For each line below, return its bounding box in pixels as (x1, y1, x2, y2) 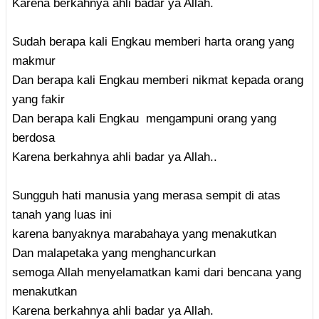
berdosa (12, 130, 55, 145)
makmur (12, 53, 56, 68)
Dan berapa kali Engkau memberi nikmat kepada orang (12, 73, 303, 87)
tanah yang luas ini (12, 207, 112, 221)
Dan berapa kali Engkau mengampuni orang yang (12, 111, 276, 125)
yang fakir (12, 92, 65, 106)
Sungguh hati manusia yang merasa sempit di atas (12, 188, 281, 202)
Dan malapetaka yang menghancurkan (12, 246, 216, 260)
